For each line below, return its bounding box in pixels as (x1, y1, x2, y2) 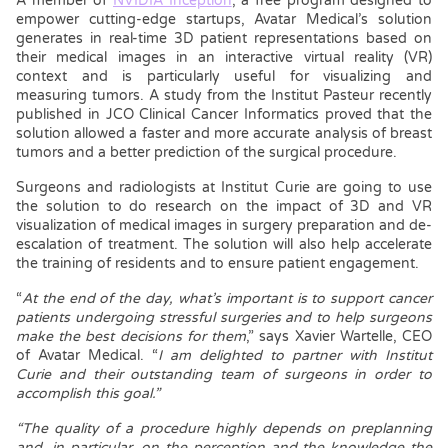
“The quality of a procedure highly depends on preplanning (16, 420, 432, 438)
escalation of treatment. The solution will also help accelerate (16, 236, 432, 254)
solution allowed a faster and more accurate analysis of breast (16, 125, 432, 143)
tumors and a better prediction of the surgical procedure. (16, 144, 397, 162)
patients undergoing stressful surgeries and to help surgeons (16, 309, 432, 327)
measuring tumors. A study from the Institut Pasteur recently (16, 87, 432, 105)
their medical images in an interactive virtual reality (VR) (16, 49, 432, 67)
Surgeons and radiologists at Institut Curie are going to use (16, 179, 432, 197)
